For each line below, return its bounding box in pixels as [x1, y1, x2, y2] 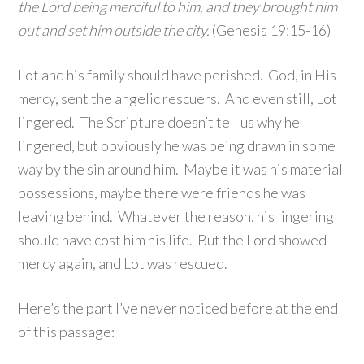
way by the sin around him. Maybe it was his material [18, 160, 344, 178]
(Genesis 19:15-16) [210, 21, 331, 39]
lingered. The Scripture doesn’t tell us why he [18, 113, 301, 131]
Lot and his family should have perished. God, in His [18, 66, 337, 84]
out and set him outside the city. [18, 21, 210, 39]
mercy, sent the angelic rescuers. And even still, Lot [18, 89, 338, 107]
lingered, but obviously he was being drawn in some [18, 136, 336, 154]
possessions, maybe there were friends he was [18, 184, 306, 201]
